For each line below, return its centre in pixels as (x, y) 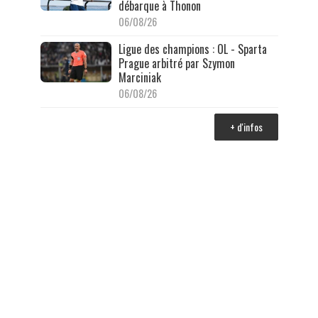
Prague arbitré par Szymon (176, 64)
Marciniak (139, 78)
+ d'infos (246, 127)
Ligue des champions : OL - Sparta (192, 49)
